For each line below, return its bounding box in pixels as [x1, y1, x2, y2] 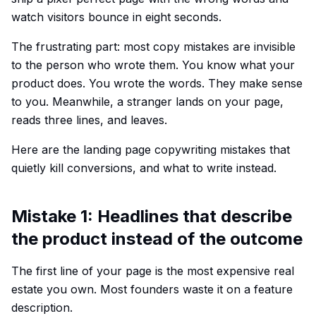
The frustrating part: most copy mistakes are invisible [11, 39, 296, 54]
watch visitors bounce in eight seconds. [11, 10, 221, 24]
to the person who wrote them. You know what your [11, 58, 295, 72]
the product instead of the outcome [11, 229, 303, 249]
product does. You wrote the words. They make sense [11, 76, 303, 90]
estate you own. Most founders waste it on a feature [11, 282, 293, 296]
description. [11, 300, 73, 315]
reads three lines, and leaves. [11, 113, 167, 127]
